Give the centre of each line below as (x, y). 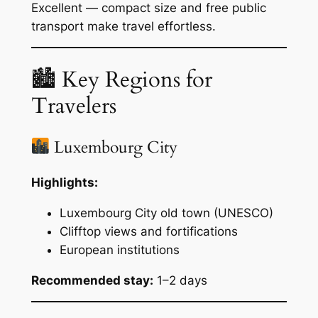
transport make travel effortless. (123, 26)
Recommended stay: (92, 280)
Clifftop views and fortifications (148, 231)
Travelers (73, 106)
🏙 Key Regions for (121, 79)
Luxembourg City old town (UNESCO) (166, 213)
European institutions (119, 250)
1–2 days (180, 280)
